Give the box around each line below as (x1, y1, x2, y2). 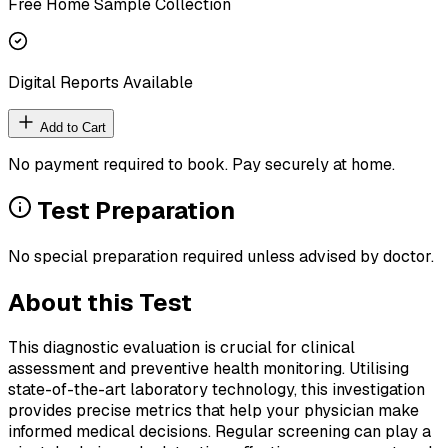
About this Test (8, 286, 192, 318)
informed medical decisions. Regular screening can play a (8, 421, 431, 443)
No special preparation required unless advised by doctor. (8, 245, 434, 267)
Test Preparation (32, 194, 235, 226)
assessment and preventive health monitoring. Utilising (8, 358, 409, 380)
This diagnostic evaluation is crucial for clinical (8, 337, 355, 359)
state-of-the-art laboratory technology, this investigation (8, 379, 425, 401)
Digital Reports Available (8, 71, 193, 93)
